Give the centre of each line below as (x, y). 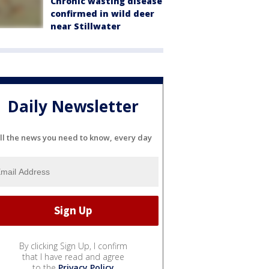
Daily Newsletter (73, 107)
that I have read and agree (73, 256)
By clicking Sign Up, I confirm (73, 246)
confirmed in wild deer (102, 14)
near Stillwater (86, 26)
